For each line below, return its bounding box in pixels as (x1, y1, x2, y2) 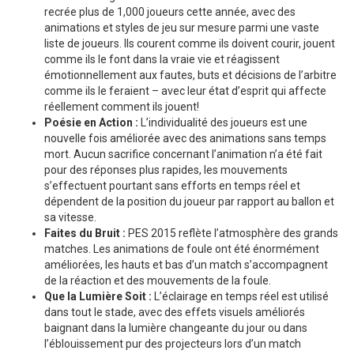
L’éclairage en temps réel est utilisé (152, 289, 329, 303)
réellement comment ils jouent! (44, 100, 199, 113)
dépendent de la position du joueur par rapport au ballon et (44, 194, 334, 208)
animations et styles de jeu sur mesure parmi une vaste (44, 21, 319, 34)
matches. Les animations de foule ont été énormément (44, 242, 319, 255)
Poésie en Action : (44, 115, 138, 129)
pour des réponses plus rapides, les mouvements (44, 163, 288, 176)
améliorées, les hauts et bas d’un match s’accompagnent (44, 258, 328, 271)
